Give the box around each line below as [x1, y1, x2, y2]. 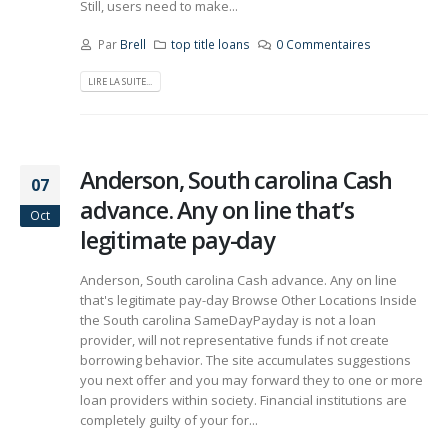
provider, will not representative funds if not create [80, 331, 389, 350]
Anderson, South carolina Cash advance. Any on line [80, 271, 397, 290]
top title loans [171, 36, 251, 53]
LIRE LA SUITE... [88, 74, 153, 88]
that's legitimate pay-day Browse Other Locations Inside [80, 291, 417, 310]
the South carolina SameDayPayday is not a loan [80, 311, 376, 330]
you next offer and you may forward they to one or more [80, 371, 423, 390]
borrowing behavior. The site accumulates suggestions [80, 351, 411, 370]
